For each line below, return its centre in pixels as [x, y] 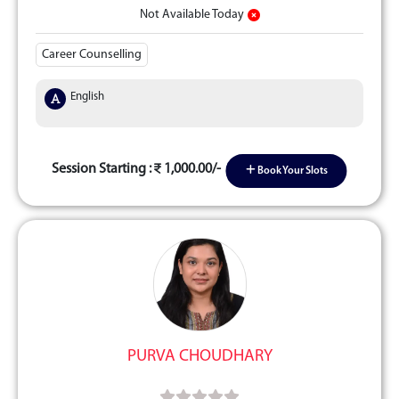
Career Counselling [92, 55]
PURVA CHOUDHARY [199, 357]
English [87, 97]
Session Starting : [103, 169]
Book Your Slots [291, 171]
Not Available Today [191, 15]
